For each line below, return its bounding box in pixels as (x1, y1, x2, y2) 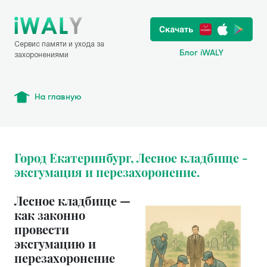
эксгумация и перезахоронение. (14, 164, 200, 180)
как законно (14, 207, 85, 223)
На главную (35, 92, 82, 102)
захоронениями (14, 50, 69, 59)
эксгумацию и (14, 235, 96, 252)
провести (14, 221, 69, 237)
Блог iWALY (179, 48, 223, 58)
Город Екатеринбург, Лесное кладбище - (14, 150, 248, 166)
